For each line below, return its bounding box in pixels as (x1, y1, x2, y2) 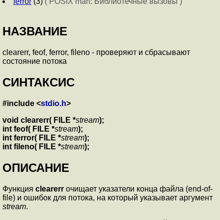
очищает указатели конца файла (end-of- (64, 184, 213, 193)
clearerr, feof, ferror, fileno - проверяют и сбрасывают (2, 48, 190, 56)
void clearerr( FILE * (2, 115, 76, 124)
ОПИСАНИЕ (2, 161, 69, 174)
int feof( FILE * (2, 124, 55, 133)
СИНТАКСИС (2, 75, 75, 89)
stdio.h (41, 99, 66, 108)
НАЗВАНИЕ (2, 25, 67, 38)
